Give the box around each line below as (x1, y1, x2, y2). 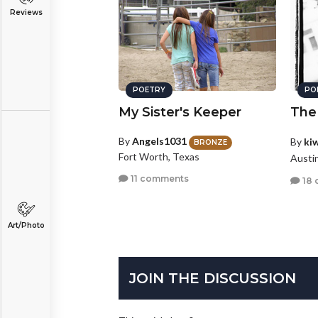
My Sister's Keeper (119, 104, 241, 121)
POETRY (133, 85, 165, 95)
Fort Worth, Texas (119, 150, 199, 163)
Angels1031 (132, 135, 187, 148)
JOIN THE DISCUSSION (129, 269, 296, 287)
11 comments (128, 173, 189, 185)
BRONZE (194, 137, 227, 147)
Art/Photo (7, 221, 45, 230)
